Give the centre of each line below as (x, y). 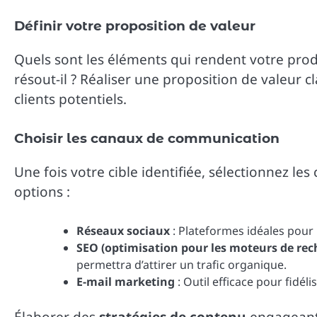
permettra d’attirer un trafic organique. (181, 264)
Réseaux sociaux (123, 230)
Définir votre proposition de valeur (135, 25)
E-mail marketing (126, 281)
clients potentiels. (70, 99)
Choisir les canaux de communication (147, 139)
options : (42, 192)
